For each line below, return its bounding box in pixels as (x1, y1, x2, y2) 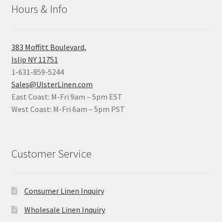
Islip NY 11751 (11, 54, 58, 64)
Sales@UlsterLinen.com (11, 79, 93, 89)
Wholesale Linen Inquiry (24, 205, 105, 215)
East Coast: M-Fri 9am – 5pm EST (11, 91, 122, 102)
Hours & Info (11, 2, 67, 16)
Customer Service (11, 146, 92, 161)
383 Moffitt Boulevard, (11, 42, 86, 52)
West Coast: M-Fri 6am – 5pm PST (11, 104, 125, 114)
